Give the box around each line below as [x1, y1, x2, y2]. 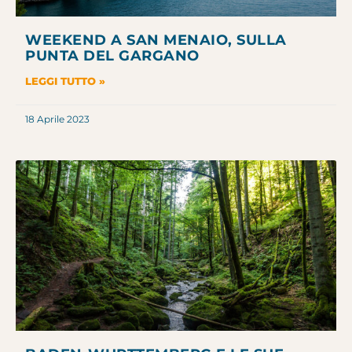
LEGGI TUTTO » [25, 75, 105, 88]
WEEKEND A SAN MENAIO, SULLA [25, 31, 287, 49]
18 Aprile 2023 [25, 113, 90, 126]
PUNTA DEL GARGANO [25, 47, 200, 65]
